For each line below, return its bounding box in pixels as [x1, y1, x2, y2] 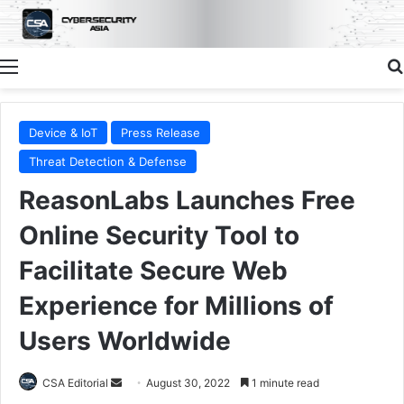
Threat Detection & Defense [29, 153, 187, 169]
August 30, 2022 [146, 375, 230, 390]
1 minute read [249, 375, 319, 390]
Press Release [121, 124, 200, 140]
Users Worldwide [19, 325, 231, 356]
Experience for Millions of [19, 289, 334, 321]
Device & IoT [29, 124, 97, 140]
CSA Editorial [42, 375, 108, 390]
